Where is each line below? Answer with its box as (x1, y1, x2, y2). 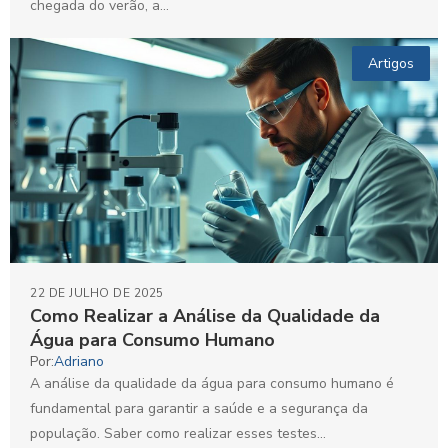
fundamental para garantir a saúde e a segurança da (30, 399, 368, 419)
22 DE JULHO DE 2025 (30, 285, 164, 302)
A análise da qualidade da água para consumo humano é (30, 374, 394, 394)
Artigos (368, 53, 414, 73)
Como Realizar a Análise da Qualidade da (30, 304, 380, 329)
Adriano (54, 352, 104, 372)
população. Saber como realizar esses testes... (30, 424, 326, 444)
